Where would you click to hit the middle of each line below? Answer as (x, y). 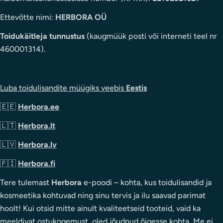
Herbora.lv (37, 144)
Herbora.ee (39, 107)
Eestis (136, 88)
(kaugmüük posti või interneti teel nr (151, 36)
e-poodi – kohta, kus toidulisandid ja (147, 182)
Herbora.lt (37, 125)
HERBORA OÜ (81, 17)
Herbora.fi (37, 163)
